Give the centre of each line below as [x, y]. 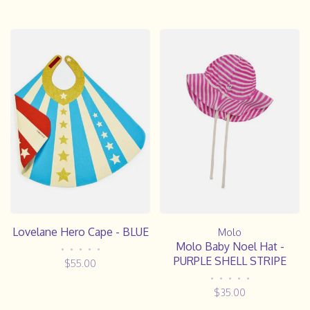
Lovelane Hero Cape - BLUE [80, 232]
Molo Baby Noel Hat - [230, 247]
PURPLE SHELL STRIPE [230, 261]
